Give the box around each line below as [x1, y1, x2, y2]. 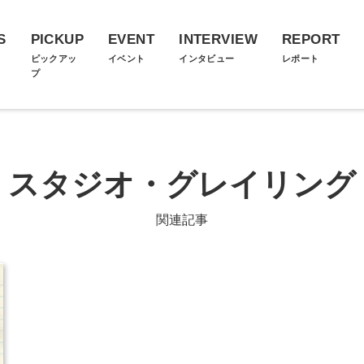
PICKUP [30, 32, 84, 47]
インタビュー [179, 54, 235, 63]
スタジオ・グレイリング [8, 167, 356, 201]
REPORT [281, 32, 340, 47]
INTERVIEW [179, 32, 258, 47]
